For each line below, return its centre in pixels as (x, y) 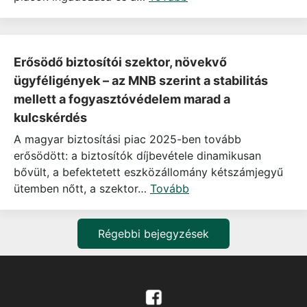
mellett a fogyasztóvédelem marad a (122, 99)
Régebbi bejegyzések (153, 234)
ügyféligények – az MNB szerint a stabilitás (141, 81)
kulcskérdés (50, 118)
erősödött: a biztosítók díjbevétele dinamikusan (137, 156)
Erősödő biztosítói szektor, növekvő (120, 62)
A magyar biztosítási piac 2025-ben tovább (127, 139)
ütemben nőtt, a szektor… (82, 189)
